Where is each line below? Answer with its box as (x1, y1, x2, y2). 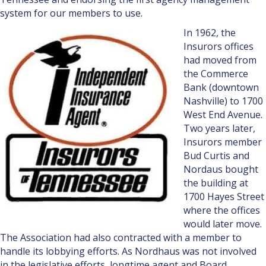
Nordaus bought (183, 162, 258, 176)
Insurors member (183, 135, 262, 148)
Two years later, (183, 121, 255, 135)
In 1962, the (183, 26, 236, 39)
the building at (183, 176, 248, 189)
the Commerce (183, 66, 248, 80)
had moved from (183, 53, 256, 66)
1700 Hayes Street (183, 189, 264, 203)
